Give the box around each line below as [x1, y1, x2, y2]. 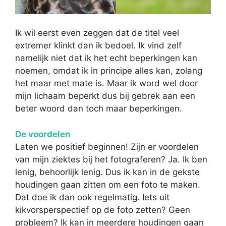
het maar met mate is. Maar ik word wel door [15, 78, 198, 89]
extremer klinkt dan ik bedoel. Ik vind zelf [15, 40, 182, 51]
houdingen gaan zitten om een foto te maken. [15, 179, 200, 190]
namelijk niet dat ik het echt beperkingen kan [15, 53, 197, 64]
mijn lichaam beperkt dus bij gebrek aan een [15, 91, 195, 101]
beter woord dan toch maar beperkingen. [15, 103, 182, 114]
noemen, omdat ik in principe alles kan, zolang [15, 66, 202, 76]
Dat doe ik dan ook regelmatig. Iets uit [15, 192, 169, 202]
